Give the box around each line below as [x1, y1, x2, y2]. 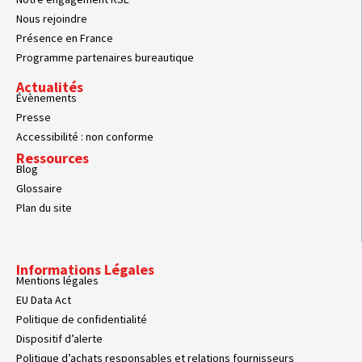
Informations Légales [16, 259, 154, 279]
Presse [16, 109, 51, 124]
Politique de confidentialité [16, 311, 147, 326]
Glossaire [16, 180, 62, 196]
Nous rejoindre [16, 11, 87, 26]
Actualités [16, 77, 83, 96]
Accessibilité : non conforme [16, 128, 154, 144]
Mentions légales [16, 272, 99, 288]
